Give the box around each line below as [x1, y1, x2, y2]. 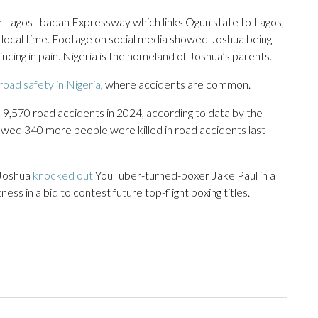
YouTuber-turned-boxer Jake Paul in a [93, 168, 275, 182]
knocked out [33, 168, 93, 182]
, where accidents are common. [101, 77, 251, 92]
